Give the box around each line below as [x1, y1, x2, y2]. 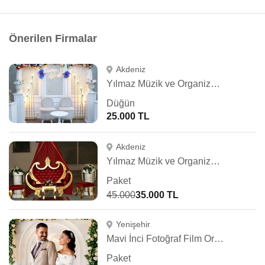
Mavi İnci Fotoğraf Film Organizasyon [214, 234, 224, 244]
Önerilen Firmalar [9, 33, 97, 44]
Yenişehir [115, 219, 150, 229]
